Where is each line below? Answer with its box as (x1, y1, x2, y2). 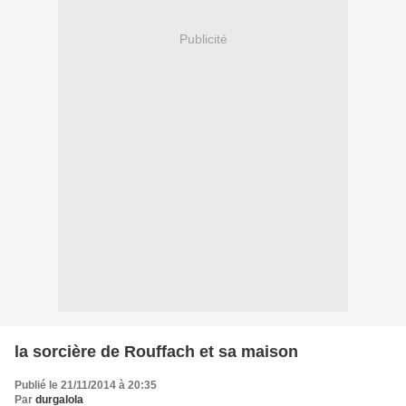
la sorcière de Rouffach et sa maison (14, 342, 298, 361)
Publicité (179, 32, 227, 47)
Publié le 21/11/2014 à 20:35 (14, 378, 157, 391)
